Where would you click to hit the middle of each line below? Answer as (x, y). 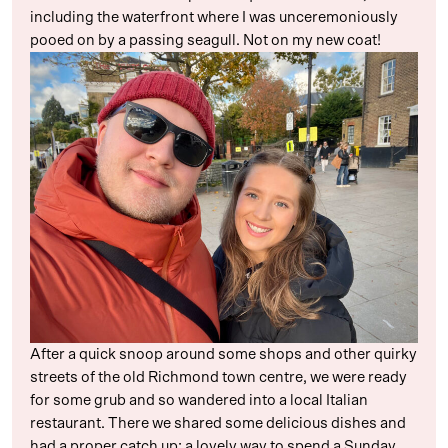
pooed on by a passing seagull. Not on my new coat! (205, 40)
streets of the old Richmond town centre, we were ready (218, 377)
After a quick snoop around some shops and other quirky (223, 354)
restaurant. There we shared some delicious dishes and (218, 423)
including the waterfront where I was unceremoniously (214, 17)
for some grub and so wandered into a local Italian (199, 400)
